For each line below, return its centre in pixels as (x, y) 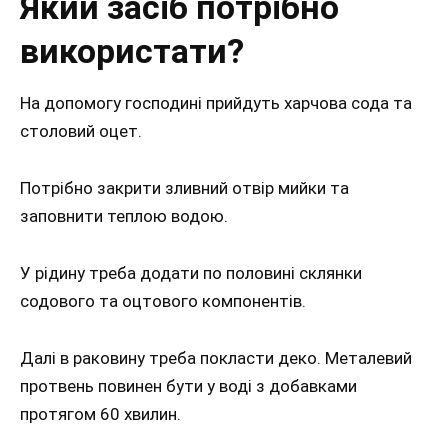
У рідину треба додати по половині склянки (191, 272)
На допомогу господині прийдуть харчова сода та (216, 103)
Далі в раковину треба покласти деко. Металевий (216, 357)
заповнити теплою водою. (124, 216)
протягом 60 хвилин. (100, 413)
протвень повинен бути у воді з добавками (188, 385)
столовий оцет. (81, 131)
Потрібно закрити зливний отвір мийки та (184, 188)
